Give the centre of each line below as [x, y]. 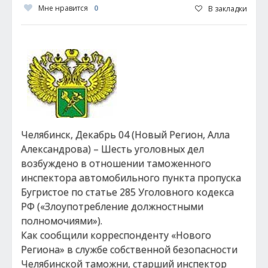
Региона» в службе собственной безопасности [129, 249]
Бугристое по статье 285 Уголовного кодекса [127, 192]
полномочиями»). [62, 221]
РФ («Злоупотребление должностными [112, 206]
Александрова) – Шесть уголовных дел [112, 149]
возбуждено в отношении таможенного [116, 163]
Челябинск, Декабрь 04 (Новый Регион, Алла [125, 135]
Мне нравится [63, 8]
